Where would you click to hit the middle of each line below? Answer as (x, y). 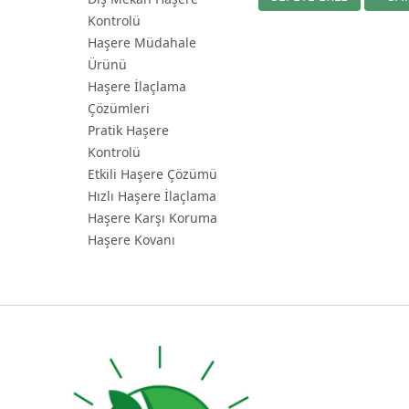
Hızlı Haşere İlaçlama (152, 196)
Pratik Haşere (128, 130)
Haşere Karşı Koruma (152, 218)
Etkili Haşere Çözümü (152, 174)
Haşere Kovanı (131, 240)
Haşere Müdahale (142, 42)
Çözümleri (119, 108)
